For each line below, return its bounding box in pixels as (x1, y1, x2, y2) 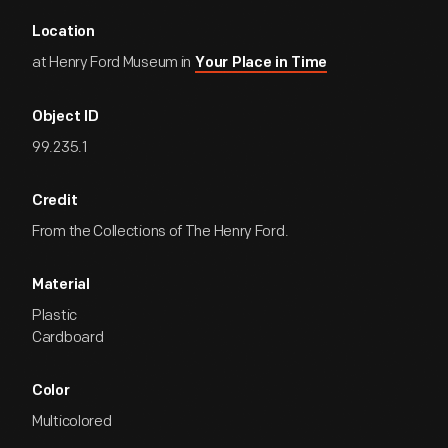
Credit (32, 194, 78, 209)
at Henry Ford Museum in (32, 53, 194, 72)
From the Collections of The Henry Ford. (32, 222, 289, 241)
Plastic (32, 306, 77, 325)
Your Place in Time (195, 56, 327, 71)
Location (32, 25, 95, 40)
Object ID (32, 110, 99, 125)
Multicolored (32, 412, 112, 431)
